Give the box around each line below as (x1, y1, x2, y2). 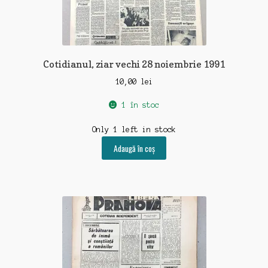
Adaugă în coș (113, 142, 155, 154)
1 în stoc (121, 100, 159, 109)
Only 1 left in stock (92, 126, 176, 134)
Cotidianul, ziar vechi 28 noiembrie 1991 (43, 58, 225, 71)
